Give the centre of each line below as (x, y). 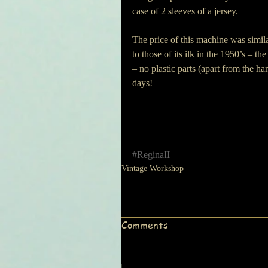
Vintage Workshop (153, 168)
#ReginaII (151, 155)
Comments (145, 225)
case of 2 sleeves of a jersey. (185, 11)
